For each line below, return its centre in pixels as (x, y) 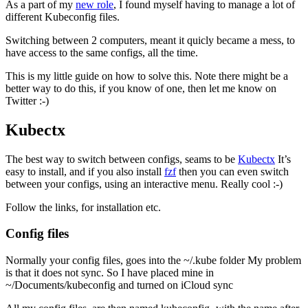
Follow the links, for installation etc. (83, 207)
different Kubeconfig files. (63, 16)
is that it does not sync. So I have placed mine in (110, 272)
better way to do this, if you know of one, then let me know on (141, 88)
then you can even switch (232, 171)
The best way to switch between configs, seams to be (122, 159)
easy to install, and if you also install (85, 171)
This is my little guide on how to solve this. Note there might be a (147, 76)
